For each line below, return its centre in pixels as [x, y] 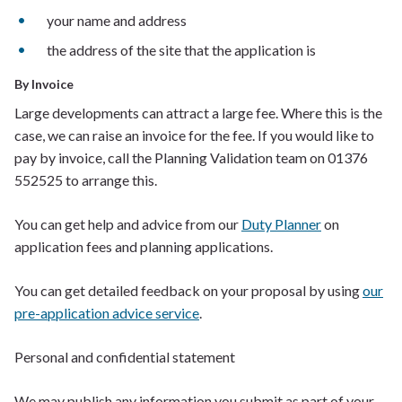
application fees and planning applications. [144, 246]
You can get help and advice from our [128, 224]
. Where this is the [329, 113]
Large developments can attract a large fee [145, 113]
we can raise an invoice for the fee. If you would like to [211, 135]
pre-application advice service [107, 313]
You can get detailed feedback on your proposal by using [188, 290]
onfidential [138, 357]
